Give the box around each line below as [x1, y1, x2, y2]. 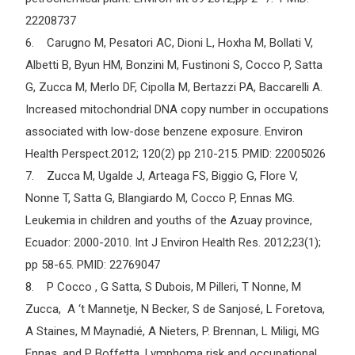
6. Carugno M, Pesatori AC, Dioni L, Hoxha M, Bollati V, [25, 36, 313, 51]
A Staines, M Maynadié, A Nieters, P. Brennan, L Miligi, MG [25, 324, 319, 339]
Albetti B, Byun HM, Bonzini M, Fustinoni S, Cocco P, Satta [25, 58, 323, 73]
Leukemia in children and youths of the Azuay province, [25, 213, 312, 228]
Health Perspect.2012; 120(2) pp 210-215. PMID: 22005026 [25, 147, 326, 162]
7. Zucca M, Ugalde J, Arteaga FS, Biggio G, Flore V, [25, 169, 298, 184]
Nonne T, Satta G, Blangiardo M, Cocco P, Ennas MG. [25, 191, 295, 206]
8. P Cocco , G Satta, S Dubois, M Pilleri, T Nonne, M [25, 280, 301, 295]
